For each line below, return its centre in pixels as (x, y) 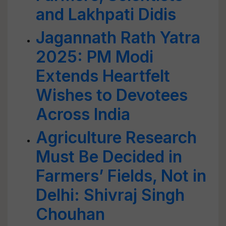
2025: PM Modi (95, 57)
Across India (83, 114)
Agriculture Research (116, 137)
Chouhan (70, 214)
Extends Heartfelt (103, 76)
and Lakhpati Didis (106, 14)
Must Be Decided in (109, 157)
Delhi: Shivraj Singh (110, 195)
